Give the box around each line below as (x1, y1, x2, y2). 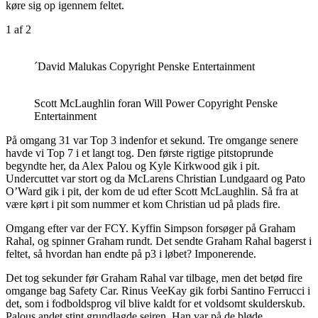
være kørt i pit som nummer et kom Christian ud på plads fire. (6, 197, 280, 210)
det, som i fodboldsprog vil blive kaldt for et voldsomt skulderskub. (6, 297, 305, 309)
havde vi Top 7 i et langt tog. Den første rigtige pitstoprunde (6, 146, 273, 159)
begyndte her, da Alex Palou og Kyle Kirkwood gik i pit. (6, 159, 260, 172)
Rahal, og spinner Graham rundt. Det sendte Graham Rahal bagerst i (6, 234, 312, 247)
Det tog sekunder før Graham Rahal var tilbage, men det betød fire (6, 271, 302, 284)
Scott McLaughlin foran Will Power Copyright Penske (34, 97, 278, 109)
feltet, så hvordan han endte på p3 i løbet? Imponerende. (6, 247, 256, 260)
